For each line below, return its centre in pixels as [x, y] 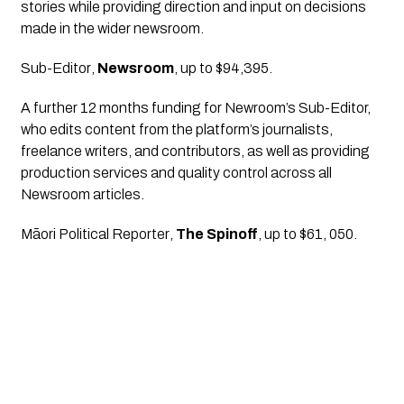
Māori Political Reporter [95, 234]
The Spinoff [216, 234]
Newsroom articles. [82, 195]
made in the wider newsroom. [112, 29]
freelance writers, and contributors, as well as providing [195, 151]
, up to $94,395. [223, 69]
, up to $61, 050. [307, 234]
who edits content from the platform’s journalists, [176, 130]
